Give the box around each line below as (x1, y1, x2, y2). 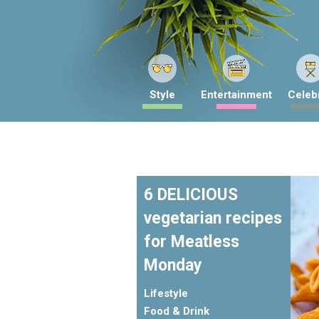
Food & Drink (144, 305, 209, 318)
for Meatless (144, 232, 239, 251)
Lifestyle (144, 287, 188, 300)
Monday (144, 256, 202, 275)
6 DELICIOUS (144, 185, 238, 204)
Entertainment (201, 88, 272, 101)
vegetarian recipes (144, 209, 282, 228)
